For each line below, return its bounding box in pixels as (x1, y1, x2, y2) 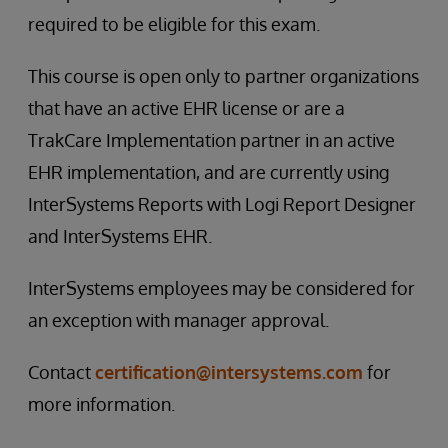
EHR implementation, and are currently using (28, 161, 389, 183)
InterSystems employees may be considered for (28, 277, 415, 299)
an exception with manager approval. (28, 309, 329, 331)
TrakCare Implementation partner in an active (28, 129, 395, 151)
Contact (28, 361, 95, 383)
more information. (28, 393, 175, 415)
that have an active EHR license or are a (28, 97, 345, 119)
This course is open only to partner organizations (28, 65, 419, 87)
